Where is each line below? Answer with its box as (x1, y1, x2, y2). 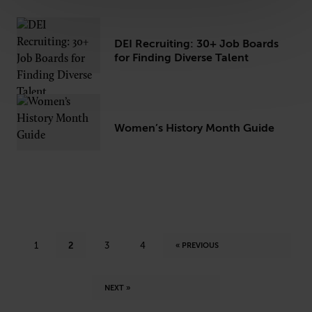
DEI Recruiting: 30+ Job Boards (114, 38, 279, 51)
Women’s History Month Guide (114, 121, 274, 134)
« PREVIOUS (175, 240, 219, 250)
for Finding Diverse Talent (114, 52, 249, 65)
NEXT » (104, 283, 130, 292)
